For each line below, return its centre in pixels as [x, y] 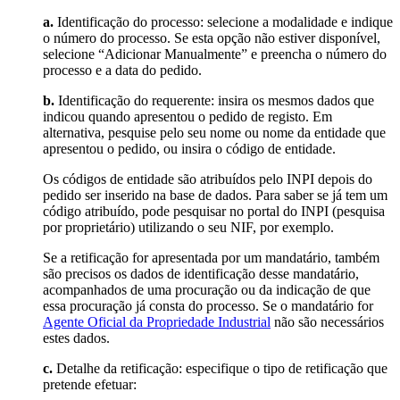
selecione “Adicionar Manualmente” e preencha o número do [215, 54]
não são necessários [327, 321]
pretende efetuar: [90, 384]
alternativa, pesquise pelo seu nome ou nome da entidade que [214, 132]
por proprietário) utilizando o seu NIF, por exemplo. [188, 227]
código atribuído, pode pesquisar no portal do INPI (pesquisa [214, 211]
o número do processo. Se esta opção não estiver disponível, [212, 37]
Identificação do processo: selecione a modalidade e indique [223, 21]
